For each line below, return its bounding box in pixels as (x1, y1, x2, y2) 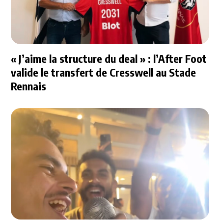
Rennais (11, 79, 47, 93)
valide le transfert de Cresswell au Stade (11, 65, 196, 80)
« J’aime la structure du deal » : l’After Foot (11, 52, 207, 66)
